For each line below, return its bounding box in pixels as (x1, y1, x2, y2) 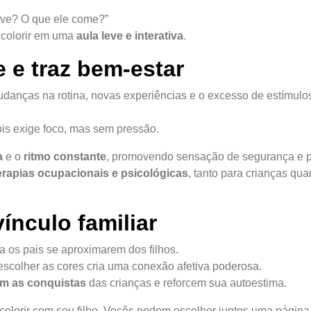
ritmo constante (24, 150, 106, 162)
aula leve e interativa (76, 29, 183, 42)
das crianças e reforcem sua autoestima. (86, 276, 287, 289)
